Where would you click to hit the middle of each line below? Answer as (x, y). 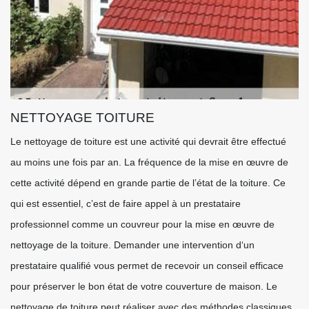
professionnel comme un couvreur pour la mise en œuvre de (142, 224)
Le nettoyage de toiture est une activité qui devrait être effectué (148, 141)
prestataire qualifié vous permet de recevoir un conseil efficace (147, 266)
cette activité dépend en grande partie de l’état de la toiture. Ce (148, 183)
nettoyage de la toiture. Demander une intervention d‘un (132, 245)
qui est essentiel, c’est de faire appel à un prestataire (126, 203)
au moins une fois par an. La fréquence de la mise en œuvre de (149, 162)
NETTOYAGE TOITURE (82, 118)
